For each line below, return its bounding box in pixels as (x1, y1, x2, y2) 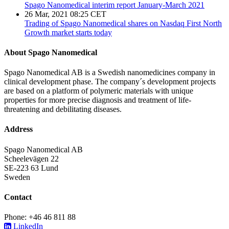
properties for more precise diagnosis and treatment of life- (4, 96, 191, 105)
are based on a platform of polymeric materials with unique (4, 86, 193, 96)
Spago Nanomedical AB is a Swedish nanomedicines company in (4, 68, 215, 77)
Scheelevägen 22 (4, 154, 59, 163)
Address (4, 125, 33, 134)
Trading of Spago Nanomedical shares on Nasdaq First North (25, 18, 222, 28)
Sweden (4, 172, 30, 181)
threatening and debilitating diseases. (4, 105, 122, 114)
